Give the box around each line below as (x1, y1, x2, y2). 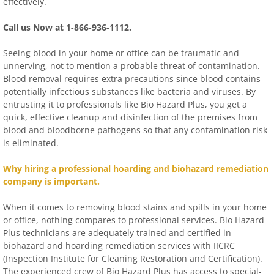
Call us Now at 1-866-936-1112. (3, 21, 131, 33)
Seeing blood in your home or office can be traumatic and (3, 47, 239, 59)
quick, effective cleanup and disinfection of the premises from (3, 111, 257, 123)
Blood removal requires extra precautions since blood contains (3, 73, 261, 84)
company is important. (3, 176, 100, 187)
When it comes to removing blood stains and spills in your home (3, 201, 267, 213)
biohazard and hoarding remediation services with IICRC (3, 240, 235, 251)
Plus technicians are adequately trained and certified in (3, 227, 231, 239)
